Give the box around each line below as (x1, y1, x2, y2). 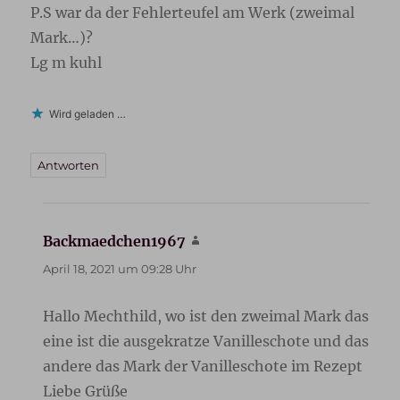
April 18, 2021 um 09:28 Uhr (43, 262, 197, 277)
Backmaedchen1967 (43, 232, 187, 251)
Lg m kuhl (30, 54, 103, 72)
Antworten (37, 158, 100, 173)
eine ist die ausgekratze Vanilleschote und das (43, 332, 370, 351)
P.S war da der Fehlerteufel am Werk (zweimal (30, 4, 355, 22)
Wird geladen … (49, 107, 127, 121)
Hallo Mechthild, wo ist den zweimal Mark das (43, 307, 370, 326)
